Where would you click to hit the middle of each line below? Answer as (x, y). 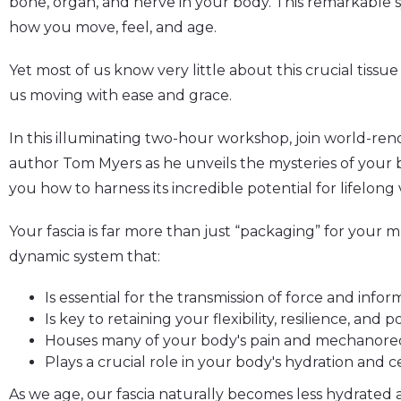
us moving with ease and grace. (120, 95)
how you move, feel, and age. (115, 27)
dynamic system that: (85, 256)
